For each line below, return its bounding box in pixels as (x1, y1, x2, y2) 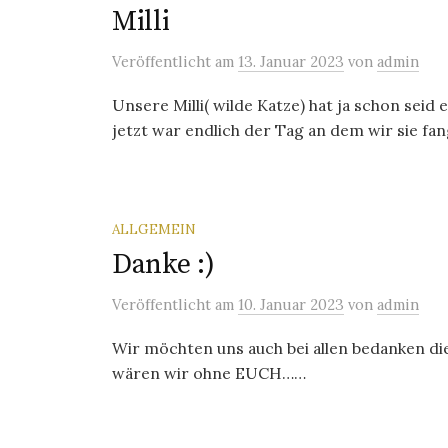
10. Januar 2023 (238, 295, 344, 314)
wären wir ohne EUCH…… (112, 363, 306, 383)
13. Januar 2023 (238, 52, 344, 71)
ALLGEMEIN (112, 220, 196, 238)
